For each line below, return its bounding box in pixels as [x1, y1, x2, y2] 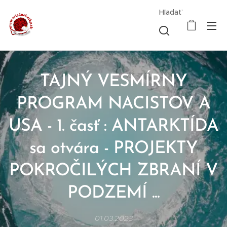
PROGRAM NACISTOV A [16, 95, 211, 113]
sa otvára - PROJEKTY [29, 140, 198, 158]
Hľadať [159, 8, 182, 17]
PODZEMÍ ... [67, 184, 160, 202]
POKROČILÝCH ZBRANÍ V [9, 162, 218, 180]
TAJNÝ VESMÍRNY [40, 73, 187, 91]
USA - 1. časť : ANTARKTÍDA [9, 118, 218, 135]
